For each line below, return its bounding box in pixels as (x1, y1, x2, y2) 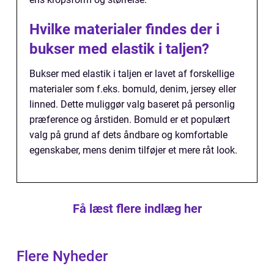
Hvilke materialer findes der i (29, 21, 220, 39)
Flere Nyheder (17, 248, 108, 265)
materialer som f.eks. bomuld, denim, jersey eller (29, 83, 236, 95)
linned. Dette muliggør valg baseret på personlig (29, 98, 235, 111)
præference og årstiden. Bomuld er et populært (29, 114, 230, 126)
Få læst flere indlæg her (72, 201, 202, 217)
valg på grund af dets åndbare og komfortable (29, 129, 228, 141)
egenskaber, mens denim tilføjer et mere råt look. (29, 144, 237, 157)
